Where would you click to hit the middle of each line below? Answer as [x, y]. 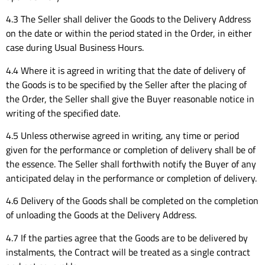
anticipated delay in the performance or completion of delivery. [131, 178]
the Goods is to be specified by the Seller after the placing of [126, 84]
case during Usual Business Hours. [75, 48]
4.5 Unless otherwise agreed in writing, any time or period [122, 136]
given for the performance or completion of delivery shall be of [131, 150]
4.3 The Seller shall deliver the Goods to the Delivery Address [128, 19]
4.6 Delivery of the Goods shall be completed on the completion [132, 201]
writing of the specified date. [63, 113]
